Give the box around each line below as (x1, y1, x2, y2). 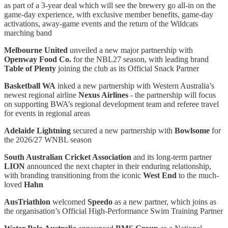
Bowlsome (175, 126, 210, 135)
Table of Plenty (4, 64, 56, 73)
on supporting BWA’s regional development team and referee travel (4, 99, 219, 108)
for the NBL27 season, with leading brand (71, 54, 209, 64)
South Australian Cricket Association (4, 152, 131, 161)
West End (143, 170, 177, 180)
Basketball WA (4, 81, 55, 90)
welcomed (50, 197, 88, 206)
